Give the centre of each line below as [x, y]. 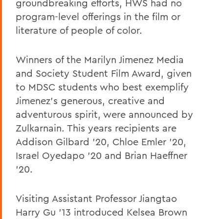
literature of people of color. [79, 30]
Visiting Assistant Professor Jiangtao [96, 198]
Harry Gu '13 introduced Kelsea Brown [101, 212]
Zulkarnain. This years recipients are [96, 128]
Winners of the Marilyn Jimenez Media [100, 59]
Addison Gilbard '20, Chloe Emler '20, [101, 141]
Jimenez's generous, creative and [90, 100]
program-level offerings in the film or [98, 16]
